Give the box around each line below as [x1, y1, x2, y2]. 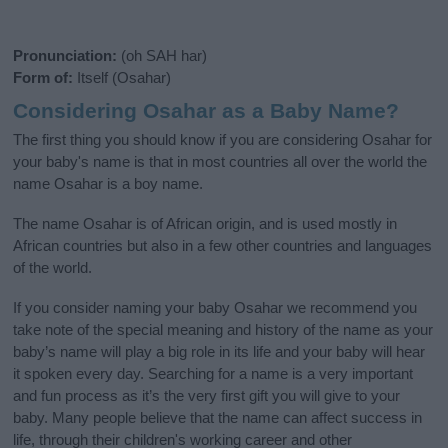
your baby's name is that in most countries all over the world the [13, 152, 428, 170]
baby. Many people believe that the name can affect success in [13, 408, 423, 426]
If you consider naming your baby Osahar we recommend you [13, 298, 418, 316]
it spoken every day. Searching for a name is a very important [13, 364, 414, 382]
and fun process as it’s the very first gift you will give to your [13, 386, 401, 404]
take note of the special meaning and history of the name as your [13, 320, 434, 338]
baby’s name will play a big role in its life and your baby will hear [13, 342, 426, 360]
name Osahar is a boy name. [13, 174, 204, 192]
